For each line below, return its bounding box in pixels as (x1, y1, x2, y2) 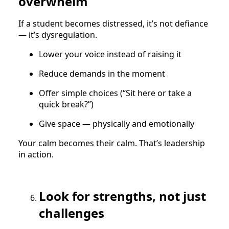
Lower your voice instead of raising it (39, 48, 181, 60)
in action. (18, 148, 54, 160)
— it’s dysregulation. (18, 29, 97, 40)
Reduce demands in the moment (39, 67, 165, 79)
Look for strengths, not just (39, 187, 206, 204)
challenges (39, 204, 104, 221)
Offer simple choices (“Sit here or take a (39, 87, 192, 99)
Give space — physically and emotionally (39, 118, 194, 129)
